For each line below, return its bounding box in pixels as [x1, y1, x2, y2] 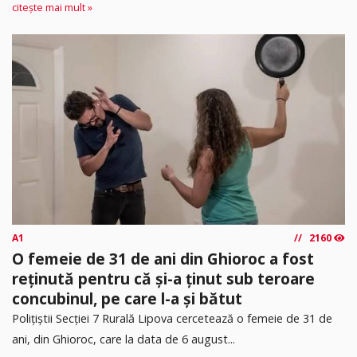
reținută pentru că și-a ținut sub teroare [12, 267, 315, 289]
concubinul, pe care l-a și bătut [12, 287, 242, 309]
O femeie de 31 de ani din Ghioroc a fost [12, 247, 314, 269]
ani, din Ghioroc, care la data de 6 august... [12, 331, 235, 347]
